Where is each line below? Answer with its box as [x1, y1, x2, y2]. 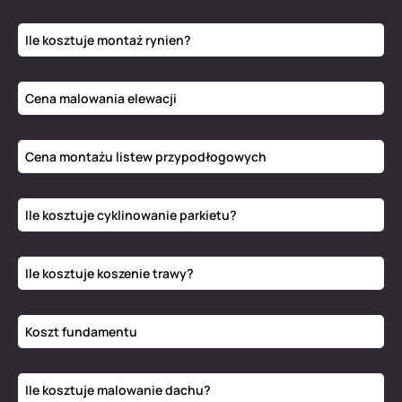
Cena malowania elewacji [25, 90, 177, 108]
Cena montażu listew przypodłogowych [25, 148, 267, 166]
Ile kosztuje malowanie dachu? [25, 381, 211, 399]
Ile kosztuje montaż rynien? [25, 31, 191, 49]
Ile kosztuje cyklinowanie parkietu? [25, 206, 237, 224]
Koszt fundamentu [25, 323, 137, 341]
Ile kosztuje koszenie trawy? [25, 265, 194, 283]
